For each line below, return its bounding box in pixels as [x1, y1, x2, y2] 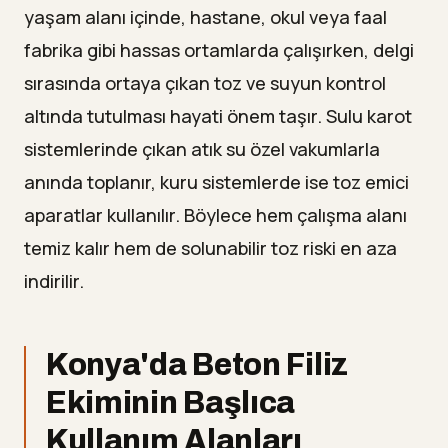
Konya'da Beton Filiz [46, 348, 348, 382]
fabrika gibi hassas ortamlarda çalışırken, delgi [24, 38, 414, 63]
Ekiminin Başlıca [46, 386, 296, 420]
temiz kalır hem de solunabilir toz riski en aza [24, 236, 397, 261]
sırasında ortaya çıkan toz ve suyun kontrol [24, 71, 386, 96]
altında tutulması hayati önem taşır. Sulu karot [24, 104, 412, 129]
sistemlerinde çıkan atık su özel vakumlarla [24, 137, 380, 162]
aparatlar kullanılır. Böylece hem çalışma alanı [24, 203, 407, 228]
